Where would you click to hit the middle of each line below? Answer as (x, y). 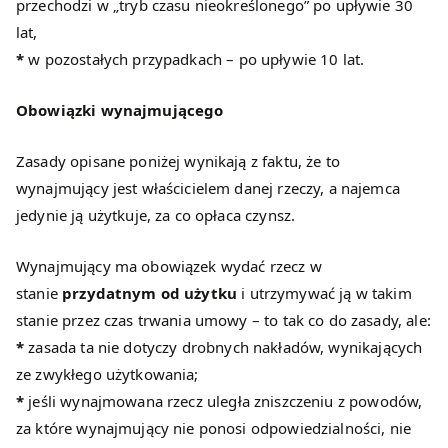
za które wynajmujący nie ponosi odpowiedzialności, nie (214, 428)
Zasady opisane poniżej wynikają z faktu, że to (178, 161)
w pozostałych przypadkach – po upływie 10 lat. (194, 59)
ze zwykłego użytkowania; (107, 374)
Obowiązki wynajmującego (120, 110)
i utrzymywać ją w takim (324, 293)
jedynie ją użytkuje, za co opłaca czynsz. (156, 215)
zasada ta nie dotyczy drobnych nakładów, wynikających (223, 347)
